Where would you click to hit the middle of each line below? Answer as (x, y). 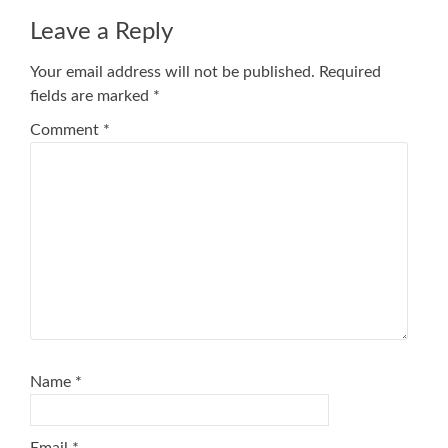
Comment (66, 130)
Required (350, 72)
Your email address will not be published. (172, 72)
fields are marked (91, 96)
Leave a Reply (101, 32)
